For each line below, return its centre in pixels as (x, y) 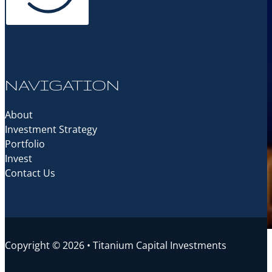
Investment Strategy (51, 129)
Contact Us (30, 173)
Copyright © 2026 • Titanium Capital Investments (116, 246)
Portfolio (25, 144)
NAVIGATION (62, 85)
